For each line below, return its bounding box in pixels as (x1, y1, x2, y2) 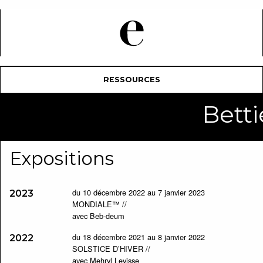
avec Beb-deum (72, 210, 124, 221)
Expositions (9, 147, 114, 170)
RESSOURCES (103, 75, 160, 84)
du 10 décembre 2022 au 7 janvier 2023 (72, 187, 205, 198)
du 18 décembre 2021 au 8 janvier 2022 (72, 231, 205, 242)
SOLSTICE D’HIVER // (72, 243, 150, 254)
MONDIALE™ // (72, 198, 127, 210)
